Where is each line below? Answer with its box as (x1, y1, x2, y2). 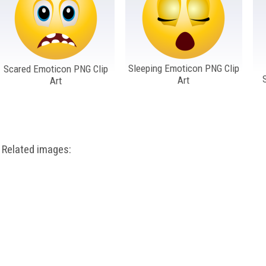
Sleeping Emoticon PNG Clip (128, 62, 239, 74)
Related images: (2, 142, 72, 157)
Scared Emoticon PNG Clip (4, 62, 109, 75)
